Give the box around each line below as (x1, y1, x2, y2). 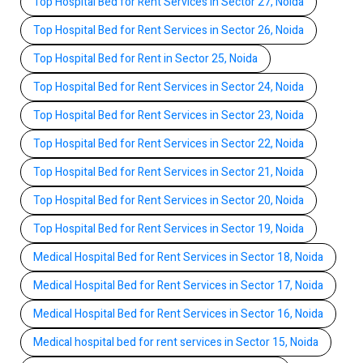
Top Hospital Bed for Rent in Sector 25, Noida (33, 49, 258, 67)
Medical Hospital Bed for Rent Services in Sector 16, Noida (33, 305, 323, 322)
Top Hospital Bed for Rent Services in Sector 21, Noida (33, 163, 304, 181)
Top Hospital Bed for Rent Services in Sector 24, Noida (33, 78, 304, 96)
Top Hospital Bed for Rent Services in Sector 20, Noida (33, 191, 304, 209)
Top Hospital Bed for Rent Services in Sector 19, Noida (33, 220, 304, 237)
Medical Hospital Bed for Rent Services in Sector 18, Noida (33, 248, 323, 266)
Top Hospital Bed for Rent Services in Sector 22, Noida (33, 135, 304, 152)
